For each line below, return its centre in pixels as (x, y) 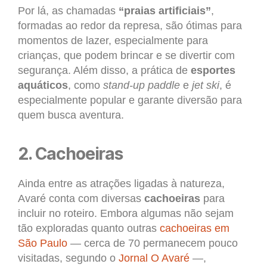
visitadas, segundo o (68, 258)
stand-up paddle (142, 86)
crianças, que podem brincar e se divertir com (126, 56)
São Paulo (43, 243)
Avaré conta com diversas (81, 199)
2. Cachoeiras (70, 154)
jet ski (206, 86)
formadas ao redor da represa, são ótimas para (130, 26)
